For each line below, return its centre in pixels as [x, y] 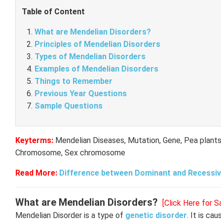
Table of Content [53, 12]
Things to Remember [73, 81]
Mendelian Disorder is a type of [70, 215]
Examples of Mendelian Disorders [96, 69]
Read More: [36, 173]
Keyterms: [35, 140]
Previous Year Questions [80, 93]
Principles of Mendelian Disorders [97, 44]
